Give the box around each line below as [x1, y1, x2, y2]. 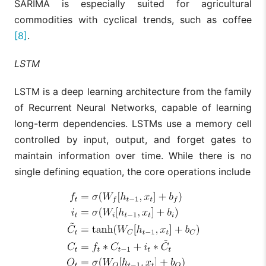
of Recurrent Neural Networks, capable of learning [14, 102, 252, 114]
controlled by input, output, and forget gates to [14, 134, 252, 146]
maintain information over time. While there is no [14, 150, 252, 162]
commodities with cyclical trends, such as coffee [14, 14, 252, 26]
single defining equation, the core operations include [14, 166, 251, 178]
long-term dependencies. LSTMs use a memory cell [14, 118, 252, 130]
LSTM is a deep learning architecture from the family [14, 85, 252, 98]
